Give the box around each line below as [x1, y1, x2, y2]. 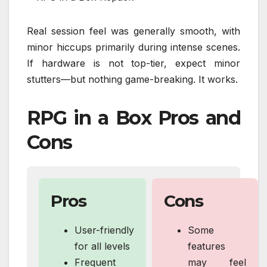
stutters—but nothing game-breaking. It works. [27, 73, 238, 86]
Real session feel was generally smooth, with [27, 25, 240, 38]
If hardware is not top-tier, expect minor [27, 57, 240, 70]
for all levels [74, 240, 130, 253]
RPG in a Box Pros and [27, 106, 240, 130]
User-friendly [74, 224, 134, 237]
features [188, 240, 225, 253]
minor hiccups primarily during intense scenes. [27, 41, 240, 54]
